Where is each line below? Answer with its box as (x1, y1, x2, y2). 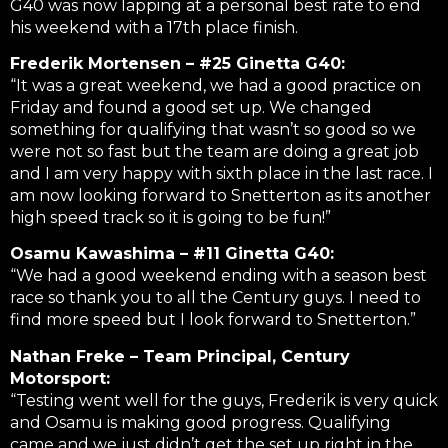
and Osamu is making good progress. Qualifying (10, 412, 391, 432)
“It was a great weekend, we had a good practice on (10, 75, 421, 95)
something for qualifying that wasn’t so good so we (10, 119, 416, 139)
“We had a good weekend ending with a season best (10, 266, 427, 286)
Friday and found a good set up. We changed (10, 97, 372, 117)
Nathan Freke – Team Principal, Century (10, 346, 350, 366)
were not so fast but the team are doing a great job (10, 141, 419, 161)
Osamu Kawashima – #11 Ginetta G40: (10, 244, 334, 264)
